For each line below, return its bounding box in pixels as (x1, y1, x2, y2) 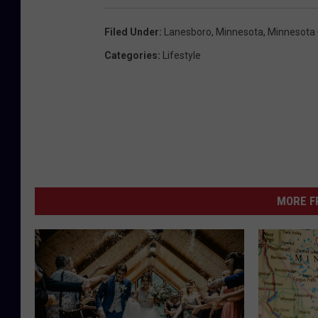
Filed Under (104, 26, 159, 38)
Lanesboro (164, 26, 212, 38)
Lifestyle (163, 49, 201, 61)
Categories (104, 49, 158, 61)
